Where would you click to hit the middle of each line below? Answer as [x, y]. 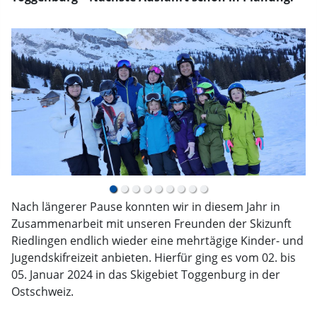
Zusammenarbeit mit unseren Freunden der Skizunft [151, 224]
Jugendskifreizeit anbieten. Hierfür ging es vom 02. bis [154, 258]
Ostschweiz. [42, 292]
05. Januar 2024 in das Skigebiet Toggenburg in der [146, 275]
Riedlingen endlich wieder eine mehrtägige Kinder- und [157, 241]
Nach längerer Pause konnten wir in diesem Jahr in [146, 207]
